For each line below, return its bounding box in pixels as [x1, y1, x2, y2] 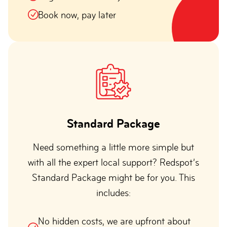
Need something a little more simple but [33, 142, 194, 153]
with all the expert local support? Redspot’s [28, 157, 199, 168]
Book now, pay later [38, 10, 116, 20]
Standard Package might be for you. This [32, 172, 195, 183]
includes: [96, 187, 131, 198]
